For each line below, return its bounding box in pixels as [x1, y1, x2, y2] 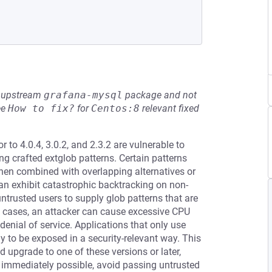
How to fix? [8, 103, 75, 114]
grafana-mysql [44, 89, 123, 101]
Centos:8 [91, 103, 140, 114]
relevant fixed [140, 103, 199, 114]
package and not [123, 89, 197, 101]
